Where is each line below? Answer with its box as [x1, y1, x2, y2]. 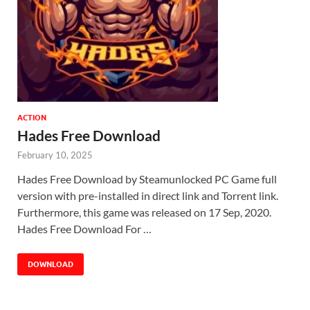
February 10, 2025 [17, 149, 93, 161]
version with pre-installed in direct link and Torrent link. [17, 189, 278, 203]
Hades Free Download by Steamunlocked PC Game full [17, 172, 277, 186]
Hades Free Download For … [17, 222, 152, 236]
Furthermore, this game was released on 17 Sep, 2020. [17, 206, 271, 219]
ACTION [17, 113, 46, 123]
